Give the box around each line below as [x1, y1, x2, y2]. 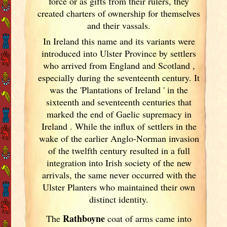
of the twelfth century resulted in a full [48, 144, 190, 157]
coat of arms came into [105, 212, 192, 224]
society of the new [124, 156, 192, 169]
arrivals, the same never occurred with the [42, 168, 196, 181]
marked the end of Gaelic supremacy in [46, 107, 192, 120]
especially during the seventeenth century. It [38, 71, 200, 84]
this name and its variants [81, 34, 178, 47]
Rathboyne [63, 211, 105, 225]
